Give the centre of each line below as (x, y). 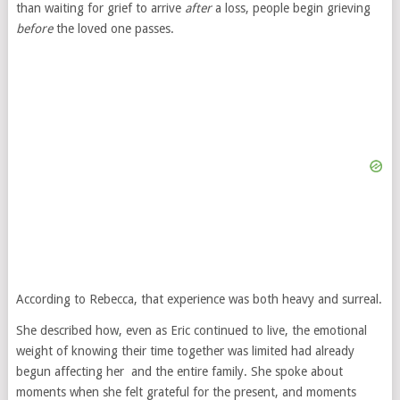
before (34, 29)
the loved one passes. (113, 29)
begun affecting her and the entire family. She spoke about (179, 371)
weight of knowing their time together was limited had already (185, 351)
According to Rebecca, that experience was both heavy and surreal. (199, 299)
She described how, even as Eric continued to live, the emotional (191, 330)
